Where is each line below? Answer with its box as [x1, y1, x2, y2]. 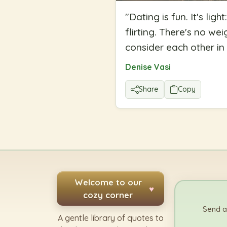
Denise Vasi [125, 62, 171, 72]
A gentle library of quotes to [57, 213, 164, 223]
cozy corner [83, 190, 133, 201]
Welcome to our [74, 177, 142, 188]
